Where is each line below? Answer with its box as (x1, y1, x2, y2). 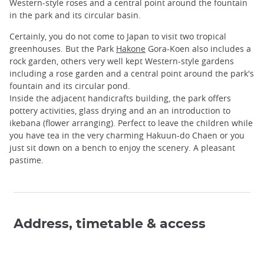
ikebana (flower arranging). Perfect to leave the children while (9, 117, 253, 128)
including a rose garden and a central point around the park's (9, 67, 254, 79)
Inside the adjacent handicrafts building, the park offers (9, 92, 231, 104)
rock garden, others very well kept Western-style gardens (9, 55, 234, 67)
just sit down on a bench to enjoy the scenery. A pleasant (9, 141, 235, 153)
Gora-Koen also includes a (146, 42, 251, 54)
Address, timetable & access (14, 217, 206, 230)
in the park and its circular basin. (9, 9, 141, 21)
